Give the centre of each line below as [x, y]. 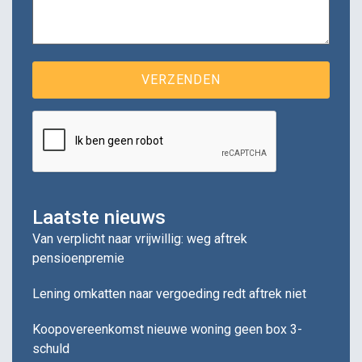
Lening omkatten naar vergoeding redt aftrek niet [169, 293]
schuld [51, 348]
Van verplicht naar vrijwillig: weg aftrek [140, 238]
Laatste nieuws [99, 217]
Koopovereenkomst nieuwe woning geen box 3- [167, 329]
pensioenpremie [78, 258]
